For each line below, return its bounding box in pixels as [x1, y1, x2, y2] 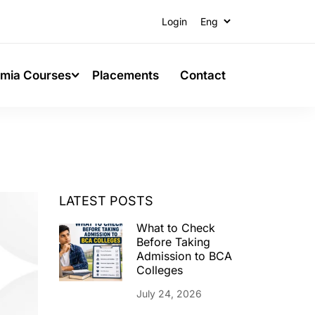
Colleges [136, 263, 183, 277]
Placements [92, 68, 159, 82]
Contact [180, 68, 226, 82]
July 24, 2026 [136, 288, 202, 300]
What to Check [136, 221, 215, 235]
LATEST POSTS [58, 193, 153, 208]
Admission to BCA [136, 249, 232, 263]
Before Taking [136, 235, 210, 249]
